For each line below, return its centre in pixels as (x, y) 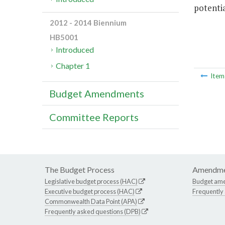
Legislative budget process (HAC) (91, 182)
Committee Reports (94, 117)
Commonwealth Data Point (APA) (91, 202)
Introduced (75, 50)
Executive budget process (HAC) (90, 192)
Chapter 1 (73, 66)
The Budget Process (80, 170)
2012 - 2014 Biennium (88, 23)
